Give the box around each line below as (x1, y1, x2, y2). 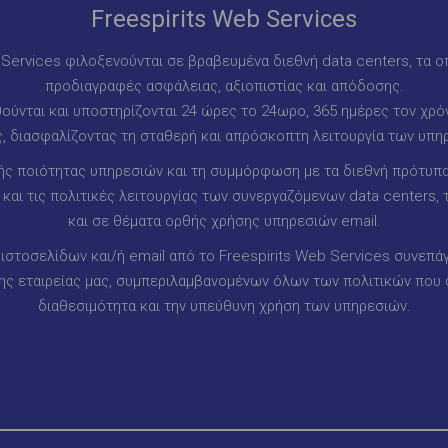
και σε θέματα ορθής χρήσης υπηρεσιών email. (67, 211, 381, 230)
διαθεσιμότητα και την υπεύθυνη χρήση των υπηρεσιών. (37, 296, 411, 315)
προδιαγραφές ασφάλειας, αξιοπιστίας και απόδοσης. (44, 76, 404, 95)
